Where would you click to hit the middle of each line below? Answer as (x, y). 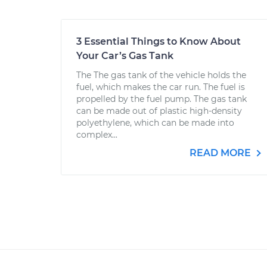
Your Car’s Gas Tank (125, 56)
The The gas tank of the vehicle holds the (161, 75)
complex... (97, 135)
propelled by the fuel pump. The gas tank (162, 99)
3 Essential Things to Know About (159, 41)
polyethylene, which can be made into (155, 123)
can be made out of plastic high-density (159, 111)
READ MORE (221, 153)
